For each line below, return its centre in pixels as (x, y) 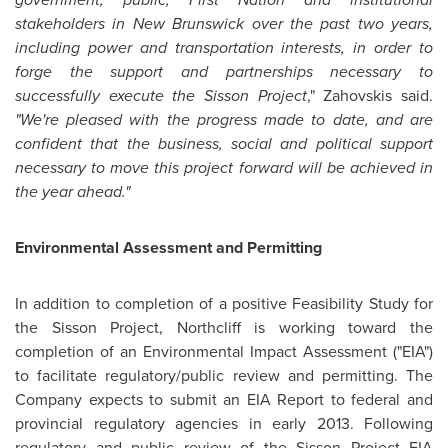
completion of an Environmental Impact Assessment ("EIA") (224, 351)
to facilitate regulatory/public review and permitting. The (224, 375)
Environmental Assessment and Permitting (168, 247)
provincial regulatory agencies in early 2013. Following (224, 423)
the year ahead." (72, 191)
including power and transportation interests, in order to (224, 47)
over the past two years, (338, 23)
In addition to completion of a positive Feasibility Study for (224, 303)
